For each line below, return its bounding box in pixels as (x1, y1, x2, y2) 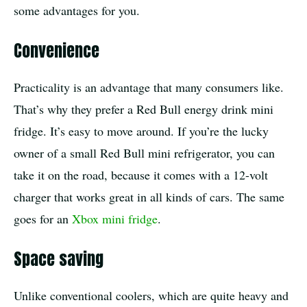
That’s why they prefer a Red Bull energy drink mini (14, 101, 273, 118)
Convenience (14, 38, 99, 64)
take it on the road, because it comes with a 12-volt (14, 167, 268, 184)
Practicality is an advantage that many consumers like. (14, 79, 284, 96)
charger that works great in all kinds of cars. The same (14, 188, 284, 206)
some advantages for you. (14, 2, 140, 19)
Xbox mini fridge (72, 210, 158, 228)
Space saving (14, 247, 103, 272)
